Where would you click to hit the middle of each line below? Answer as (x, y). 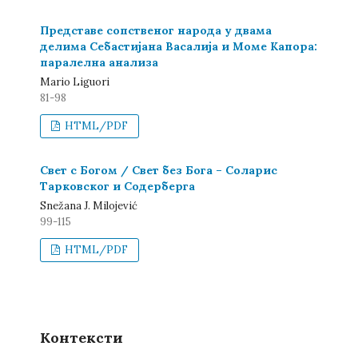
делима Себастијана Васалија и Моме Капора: (179, 46)
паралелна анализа (99, 62)
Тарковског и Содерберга (117, 186)
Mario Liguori (75, 82)
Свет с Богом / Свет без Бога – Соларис (159, 170)
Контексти (82, 338)
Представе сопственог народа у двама (156, 30)
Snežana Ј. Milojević (89, 206)
